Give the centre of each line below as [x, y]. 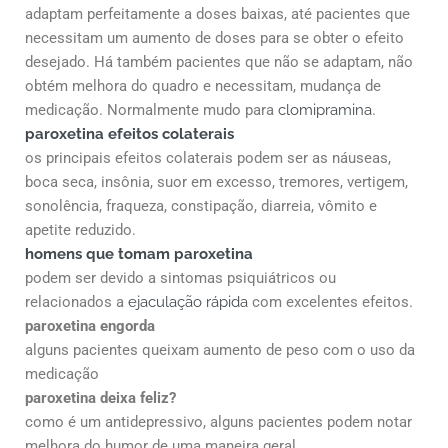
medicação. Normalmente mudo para [151, 109]
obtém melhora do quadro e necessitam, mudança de [203, 85]
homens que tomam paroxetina [139, 253]
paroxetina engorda [90, 325]
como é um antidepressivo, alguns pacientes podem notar [218, 421]
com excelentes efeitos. [330, 301]
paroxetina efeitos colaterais [129, 133]
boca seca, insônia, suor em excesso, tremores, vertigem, [216, 181]
